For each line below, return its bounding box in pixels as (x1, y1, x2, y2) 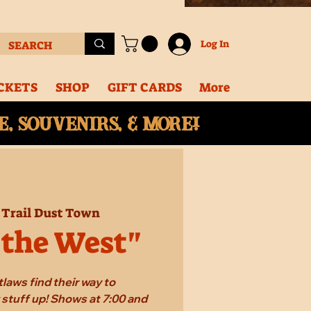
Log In (200, 37, 229, 50)
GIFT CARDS (107, 78, 182, 96)
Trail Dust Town (1, 205, 101, 222)
